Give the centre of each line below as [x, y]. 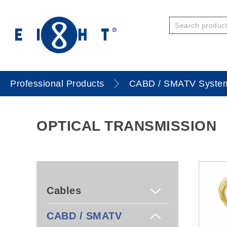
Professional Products [57, 84]
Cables [64, 191]
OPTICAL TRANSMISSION [126, 126]
